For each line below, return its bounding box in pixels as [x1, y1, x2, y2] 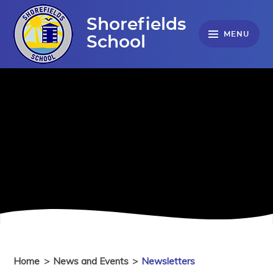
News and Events [52, 255, 129, 267]
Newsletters [141, 255, 195, 267]
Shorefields [87, 16, 186, 34]
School [87, 34, 146, 51]
